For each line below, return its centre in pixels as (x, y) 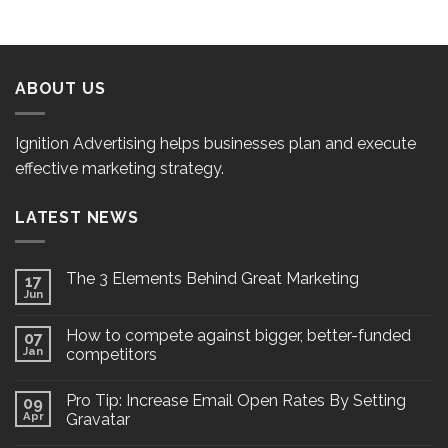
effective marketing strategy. (119, 168)
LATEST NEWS (77, 217)
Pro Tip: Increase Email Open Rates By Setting (236, 401)
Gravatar (98, 420)
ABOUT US (60, 88)
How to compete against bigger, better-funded (238, 336)
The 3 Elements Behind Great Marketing (212, 279)
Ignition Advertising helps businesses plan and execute (215, 143)
